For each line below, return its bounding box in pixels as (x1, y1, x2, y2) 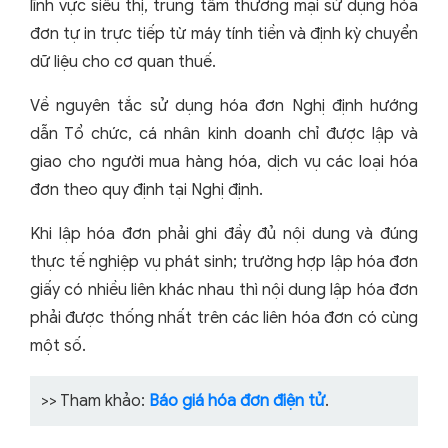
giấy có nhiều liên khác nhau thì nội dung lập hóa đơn (30, 279, 418, 300)
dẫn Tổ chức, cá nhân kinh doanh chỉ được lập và (30, 123, 418, 144)
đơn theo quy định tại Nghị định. (30, 179, 263, 200)
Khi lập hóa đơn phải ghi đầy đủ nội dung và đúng (30, 223, 418, 244)
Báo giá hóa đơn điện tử (149, 390, 325, 411)
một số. (30, 335, 86, 356)
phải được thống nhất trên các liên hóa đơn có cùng (30, 307, 418, 328)
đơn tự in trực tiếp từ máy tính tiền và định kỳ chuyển (30, 23, 418, 44)
